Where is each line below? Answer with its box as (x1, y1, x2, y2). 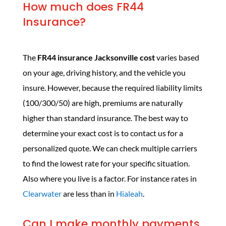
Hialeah (116, 189, 143, 198)
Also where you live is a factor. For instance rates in (22, 174, 197, 183)
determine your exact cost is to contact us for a (22, 128, 183, 138)
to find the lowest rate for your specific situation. (22, 158, 190, 168)
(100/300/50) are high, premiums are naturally (22, 98, 183, 107)
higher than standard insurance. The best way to (22, 113, 188, 123)
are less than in (61, 189, 116, 198)
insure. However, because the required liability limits (22, 83, 202, 92)
